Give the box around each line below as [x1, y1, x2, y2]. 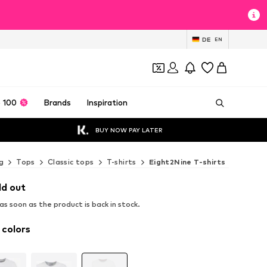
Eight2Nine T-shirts [148, 157, 226, 166]
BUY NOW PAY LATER [95, 126, 163, 133]
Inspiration [86, 98, 128, 107]
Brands [44, 98, 72, 107]
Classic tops [47, 157, 94, 166]
